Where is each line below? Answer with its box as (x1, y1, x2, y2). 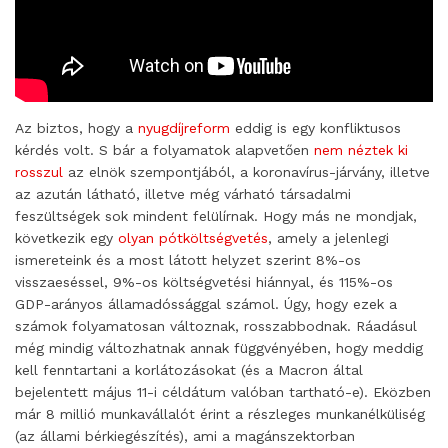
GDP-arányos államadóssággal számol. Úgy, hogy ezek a (15, 295, 397, 312)
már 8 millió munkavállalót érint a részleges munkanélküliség (15, 405, 425, 422)
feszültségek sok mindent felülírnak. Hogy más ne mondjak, (15, 207, 417, 224)
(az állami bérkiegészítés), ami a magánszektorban (15, 427, 355, 444)
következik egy (15, 229, 118, 246)
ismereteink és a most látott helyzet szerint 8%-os (15, 251, 361, 268)
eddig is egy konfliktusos (230, 119, 401, 136)
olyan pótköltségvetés (118, 229, 268, 246)
